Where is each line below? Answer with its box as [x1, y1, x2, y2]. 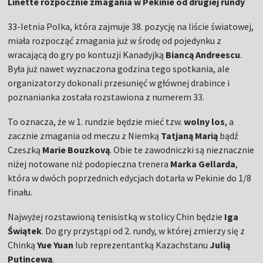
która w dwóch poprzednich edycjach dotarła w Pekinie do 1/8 [8, 172, 252, 184]
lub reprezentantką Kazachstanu [73, 239, 210, 251]
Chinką [8, 239, 38, 251]
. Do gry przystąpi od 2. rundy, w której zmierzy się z [42, 225, 245, 237]
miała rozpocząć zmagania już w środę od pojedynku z [8, 35, 222, 47]
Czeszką [8, 144, 43, 156]
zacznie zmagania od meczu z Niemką [8, 130, 161, 142]
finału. [8, 186, 33, 198]
